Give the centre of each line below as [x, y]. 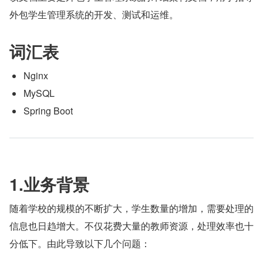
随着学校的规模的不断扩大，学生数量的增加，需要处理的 [131, 208]
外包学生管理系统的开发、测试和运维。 [94, 14]
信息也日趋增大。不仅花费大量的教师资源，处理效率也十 [131, 226]
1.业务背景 [49, 184]
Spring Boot [48, 111]
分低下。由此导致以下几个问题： [80, 243]
